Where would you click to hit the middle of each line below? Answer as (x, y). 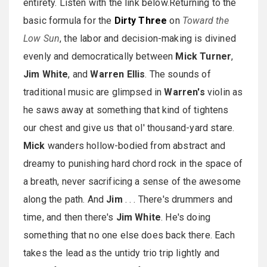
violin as (224, 92)
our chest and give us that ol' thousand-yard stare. (129, 128)
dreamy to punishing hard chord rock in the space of (133, 164)
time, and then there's (70, 217)
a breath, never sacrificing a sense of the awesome (132, 181)
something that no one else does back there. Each (129, 235)
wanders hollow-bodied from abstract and (135, 146)
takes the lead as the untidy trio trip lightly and (122, 253)
